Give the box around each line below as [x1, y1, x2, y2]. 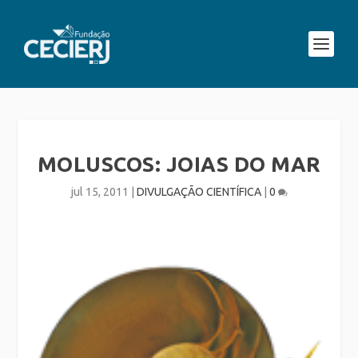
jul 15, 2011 [70, 185, 129, 198]
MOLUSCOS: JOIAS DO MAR [37, 153, 321, 176]
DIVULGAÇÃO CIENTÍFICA [136, 185, 261, 198]
